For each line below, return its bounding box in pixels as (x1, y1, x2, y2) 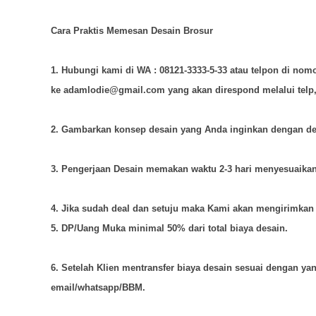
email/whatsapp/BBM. (51, 281, 145, 293)
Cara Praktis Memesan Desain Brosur (51, 25, 213, 36)
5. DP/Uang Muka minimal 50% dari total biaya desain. (51, 222, 288, 233)
